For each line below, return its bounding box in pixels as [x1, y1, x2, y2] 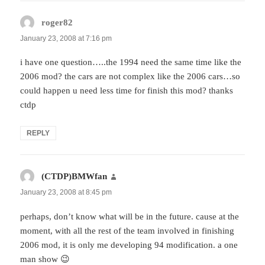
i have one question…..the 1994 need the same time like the [20, 57, 242, 67]
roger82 [41, 18, 73, 28]
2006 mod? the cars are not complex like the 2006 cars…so [20, 72, 241, 82]
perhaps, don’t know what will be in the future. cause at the [20, 211, 240, 221]
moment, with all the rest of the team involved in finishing [20, 225, 235, 235]
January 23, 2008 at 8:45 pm [20, 188, 112, 197]
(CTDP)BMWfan [41, 172, 108, 182]
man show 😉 [20, 254, 70, 264]
